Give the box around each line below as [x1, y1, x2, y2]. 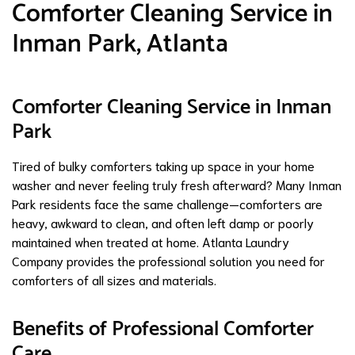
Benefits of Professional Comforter [12, 311, 314, 346]
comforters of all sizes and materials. [12, 270, 216, 288]
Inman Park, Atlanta [12, 23, 228, 65]
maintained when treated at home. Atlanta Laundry [12, 232, 289, 250]
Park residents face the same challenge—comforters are [12, 194, 323, 212]
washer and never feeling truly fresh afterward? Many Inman [12, 175, 342, 193]
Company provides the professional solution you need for [12, 251, 325, 269]
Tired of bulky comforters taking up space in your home [12, 156, 315, 174]
